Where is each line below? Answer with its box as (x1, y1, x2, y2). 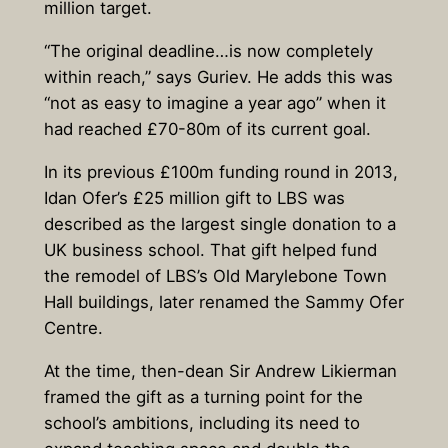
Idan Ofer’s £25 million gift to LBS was (43, 187, 345, 208)
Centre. (43, 317, 103, 338)
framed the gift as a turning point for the (43, 386, 363, 407)
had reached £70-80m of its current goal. (43, 119, 371, 140)
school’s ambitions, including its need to (43, 412, 360, 433)
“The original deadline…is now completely (43, 41, 373, 62)
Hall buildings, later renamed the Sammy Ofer (43, 291, 404, 312)
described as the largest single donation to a (43, 213, 396, 234)
